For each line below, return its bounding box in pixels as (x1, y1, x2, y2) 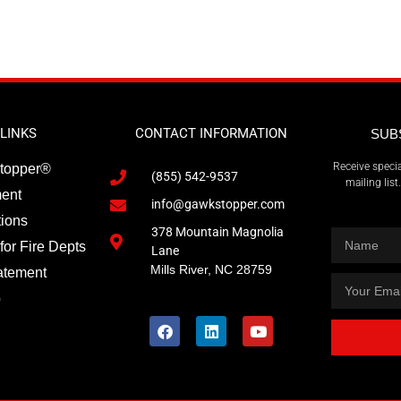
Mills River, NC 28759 (135, 262, 272, 277)
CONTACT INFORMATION (135, 125, 288, 141)
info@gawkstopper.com (151, 197, 286, 211)
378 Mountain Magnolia (151, 225, 285, 239)
